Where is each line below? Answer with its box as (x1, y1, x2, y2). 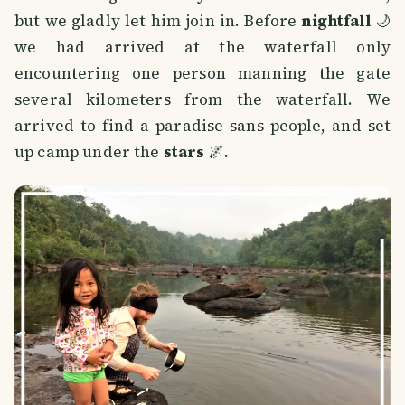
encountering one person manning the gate (14, 62, 391, 85)
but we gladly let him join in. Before (14, 10, 302, 33)
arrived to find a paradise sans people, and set (14, 115, 391, 137)
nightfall (301, 10, 371, 33)
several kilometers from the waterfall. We (14, 89, 391, 111)
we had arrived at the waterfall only (14, 36, 391, 59)
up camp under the (14, 141, 164, 164)
